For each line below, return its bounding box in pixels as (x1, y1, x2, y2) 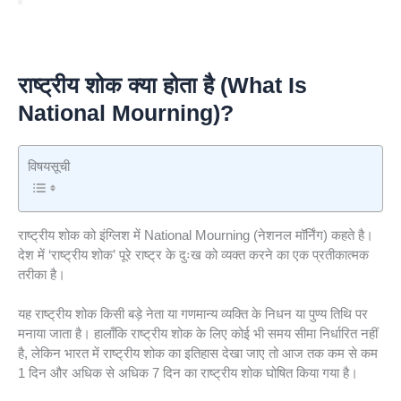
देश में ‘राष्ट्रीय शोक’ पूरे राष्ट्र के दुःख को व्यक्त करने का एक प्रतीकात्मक (18, 246, 369, 262)
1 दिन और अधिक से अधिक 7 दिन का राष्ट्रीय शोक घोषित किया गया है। (18, 365, 358, 381)
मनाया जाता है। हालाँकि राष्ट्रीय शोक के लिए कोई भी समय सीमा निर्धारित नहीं (18, 326, 378, 342)
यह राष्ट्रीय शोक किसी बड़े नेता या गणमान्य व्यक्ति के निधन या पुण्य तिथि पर (18, 306, 368, 322)
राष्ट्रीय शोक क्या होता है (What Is (18, 72, 307, 98)
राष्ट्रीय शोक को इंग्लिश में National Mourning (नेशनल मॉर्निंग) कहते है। (18, 226, 373, 243)
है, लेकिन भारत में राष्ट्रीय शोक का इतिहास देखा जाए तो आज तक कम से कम (18, 346, 378, 362)
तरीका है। (18, 266, 65, 282)
